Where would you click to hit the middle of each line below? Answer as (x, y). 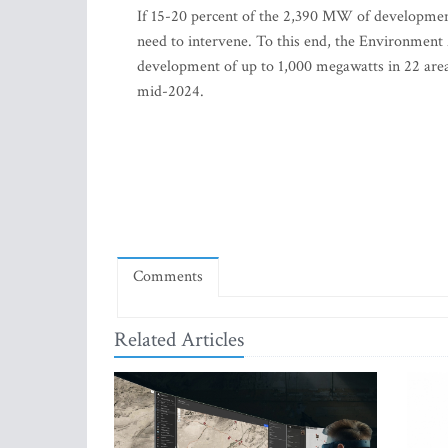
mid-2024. (170, 91)
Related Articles (179, 339)
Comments (168, 276)
